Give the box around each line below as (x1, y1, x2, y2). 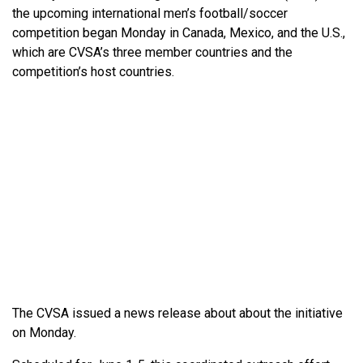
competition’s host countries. (12, 63, 174, 79)
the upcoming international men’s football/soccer (12, 5, 288, 21)
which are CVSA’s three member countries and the (12, 44, 293, 60)
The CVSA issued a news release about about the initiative (12, 305, 343, 321)
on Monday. (12, 324, 76, 340)
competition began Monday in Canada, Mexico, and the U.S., (12, 24, 345, 41)
